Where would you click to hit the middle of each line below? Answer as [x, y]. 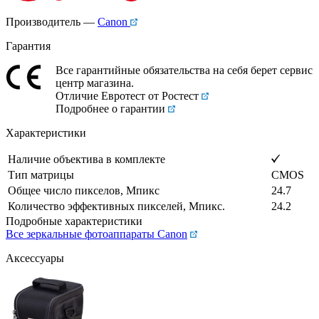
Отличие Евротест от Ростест [127, 95]
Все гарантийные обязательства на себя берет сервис [184, 70]
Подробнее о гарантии [110, 108]
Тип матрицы [41, 174]
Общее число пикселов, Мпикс [84, 190]
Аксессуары [35, 258]
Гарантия [28, 46]
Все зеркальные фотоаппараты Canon [96, 234]
